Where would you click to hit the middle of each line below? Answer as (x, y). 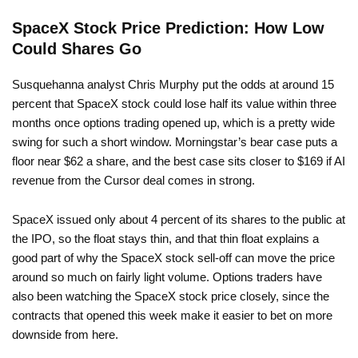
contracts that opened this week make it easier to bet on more (172, 316)
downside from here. (65, 335)
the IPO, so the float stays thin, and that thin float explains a (165, 239)
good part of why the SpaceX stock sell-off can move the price (173, 258)
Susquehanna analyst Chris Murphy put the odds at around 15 (173, 85)
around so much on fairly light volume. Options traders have (167, 277)
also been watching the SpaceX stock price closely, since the (171, 296)
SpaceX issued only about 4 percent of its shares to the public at (179, 220)
